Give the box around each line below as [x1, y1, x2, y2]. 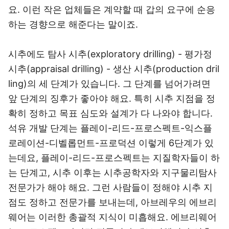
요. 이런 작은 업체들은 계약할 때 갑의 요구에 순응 [8, 4, 215, 15]
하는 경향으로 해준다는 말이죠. [8, 19, 138, 30]
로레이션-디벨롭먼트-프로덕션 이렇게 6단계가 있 [8, 138, 214, 148]
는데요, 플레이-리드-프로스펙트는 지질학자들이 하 [8, 152, 220, 163]
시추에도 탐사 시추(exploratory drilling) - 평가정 [8, 49, 212, 59]
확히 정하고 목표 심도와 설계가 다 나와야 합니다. [8, 108, 213, 119]
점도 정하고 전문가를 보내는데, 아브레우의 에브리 [8, 197, 217, 208]
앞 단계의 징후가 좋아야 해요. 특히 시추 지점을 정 [8, 93, 215, 104]
